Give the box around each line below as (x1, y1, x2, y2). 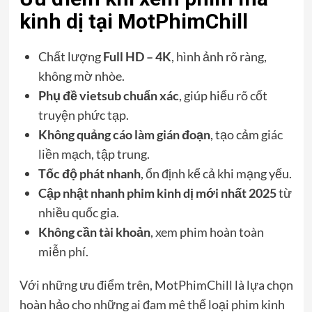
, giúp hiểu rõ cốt (178, 87, 267, 103)
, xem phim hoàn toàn (150, 224, 264, 240)
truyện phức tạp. (38, 107, 129, 123)
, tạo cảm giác (210, 126, 283, 142)
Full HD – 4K (102, 48, 171, 64)
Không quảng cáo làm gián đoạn (38, 126, 210, 142)
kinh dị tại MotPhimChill (19, 8, 248, 33)
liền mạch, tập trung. (38, 146, 150, 162)
